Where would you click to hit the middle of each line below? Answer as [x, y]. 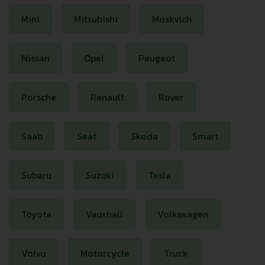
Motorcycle [105, 253]
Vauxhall [104, 214]
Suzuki [100, 175]
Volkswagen [183, 214]
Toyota [36, 214]
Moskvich [172, 19]
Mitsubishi [96, 19]
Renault [107, 97]
